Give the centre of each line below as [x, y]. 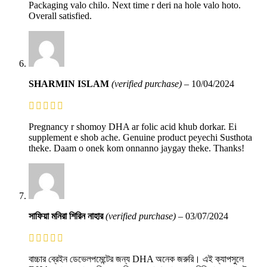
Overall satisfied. [60, 15]
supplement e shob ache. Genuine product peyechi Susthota [140, 137]
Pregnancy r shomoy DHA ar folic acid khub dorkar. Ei [133, 126]
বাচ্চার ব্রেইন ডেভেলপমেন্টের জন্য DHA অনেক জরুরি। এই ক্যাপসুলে [136, 259]
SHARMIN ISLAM [70, 83]
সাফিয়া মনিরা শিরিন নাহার [67, 216]
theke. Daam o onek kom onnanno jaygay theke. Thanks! [136, 148]
